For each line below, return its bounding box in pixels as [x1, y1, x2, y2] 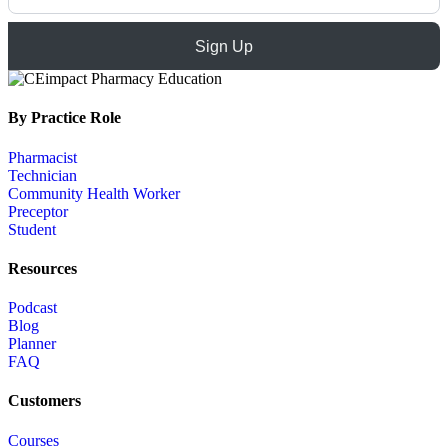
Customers [8, 392, 81, 410]
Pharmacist [8, 148, 77, 166]
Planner [8, 335, 56, 353]
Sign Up [195, 37, 253, 55]
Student [8, 220, 56, 238]
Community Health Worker [8, 184, 180, 202]
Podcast [8, 299, 57, 317]
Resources [8, 259, 77, 277]
